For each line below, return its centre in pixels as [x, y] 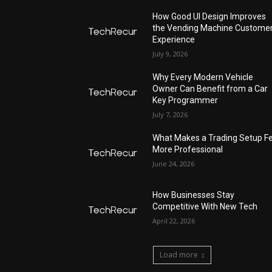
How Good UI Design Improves [209, 17]
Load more [179, 255]
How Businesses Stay [194, 195]
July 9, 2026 [170, 54]
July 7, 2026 [170, 115]
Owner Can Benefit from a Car [210, 89]
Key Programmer [185, 100]
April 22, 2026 [174, 221]
